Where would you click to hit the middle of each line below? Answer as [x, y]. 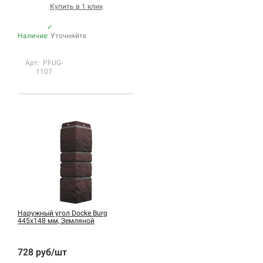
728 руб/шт [42, 252]
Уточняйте [68, 36]
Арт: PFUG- [44, 63]
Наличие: [34, 36]
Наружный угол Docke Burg [63, 213]
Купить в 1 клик [76, 6]
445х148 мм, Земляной [56, 220]
